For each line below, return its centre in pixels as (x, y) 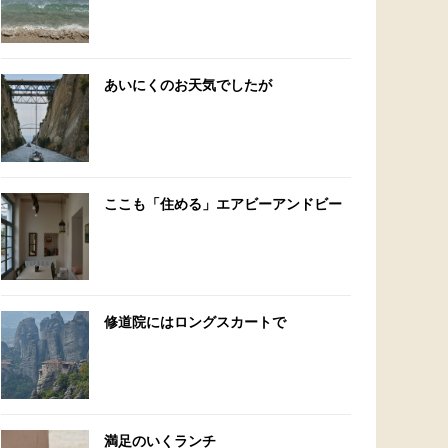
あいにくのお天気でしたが (187, 85)
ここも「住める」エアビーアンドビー (222, 203)
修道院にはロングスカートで (194, 322)
